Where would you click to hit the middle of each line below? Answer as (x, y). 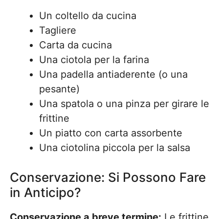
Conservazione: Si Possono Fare (108, 177)
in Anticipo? (45, 192)
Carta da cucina (76, 45)
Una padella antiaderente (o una (113, 74)
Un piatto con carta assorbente (111, 133)
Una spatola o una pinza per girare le (124, 104)
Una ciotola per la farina (94, 60)
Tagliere (58, 30)
